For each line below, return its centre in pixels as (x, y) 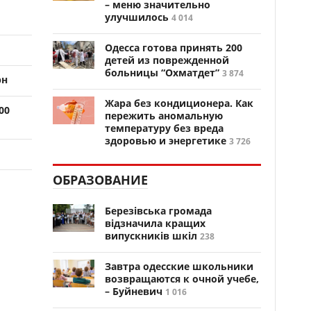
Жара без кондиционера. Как (179, 103)
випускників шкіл (151, 236)
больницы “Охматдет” (162, 73)
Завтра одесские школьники (179, 266)
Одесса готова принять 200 (174, 48)
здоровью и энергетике (166, 141)
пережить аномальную (164, 116)
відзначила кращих (155, 223)
